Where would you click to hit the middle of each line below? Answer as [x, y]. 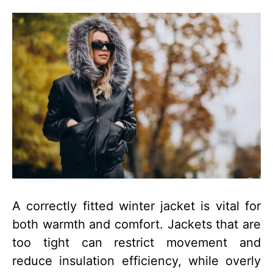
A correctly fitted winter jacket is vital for [136, 206]
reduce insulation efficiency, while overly [136, 261]
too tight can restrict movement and [136, 242]
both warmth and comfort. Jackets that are [136, 224]
